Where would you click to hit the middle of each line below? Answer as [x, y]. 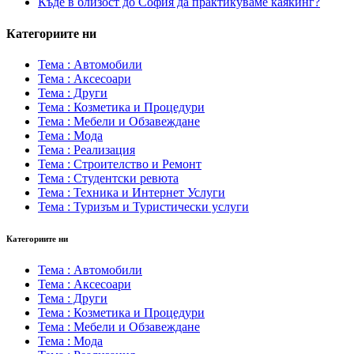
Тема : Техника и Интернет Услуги [132, 192]
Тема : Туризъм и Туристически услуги [143, 206]
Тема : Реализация [87, 149]
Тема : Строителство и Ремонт [120, 164]
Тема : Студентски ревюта [108, 178]
